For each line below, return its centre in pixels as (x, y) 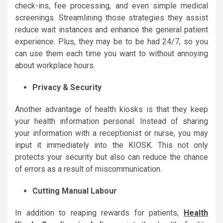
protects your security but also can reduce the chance (111, 157)
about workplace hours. (55, 65)
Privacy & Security (67, 87)
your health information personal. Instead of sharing (111, 121)
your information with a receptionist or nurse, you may (111, 133)
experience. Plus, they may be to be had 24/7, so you (111, 41)
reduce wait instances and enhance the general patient (111, 29)
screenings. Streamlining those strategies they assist (111, 17)
